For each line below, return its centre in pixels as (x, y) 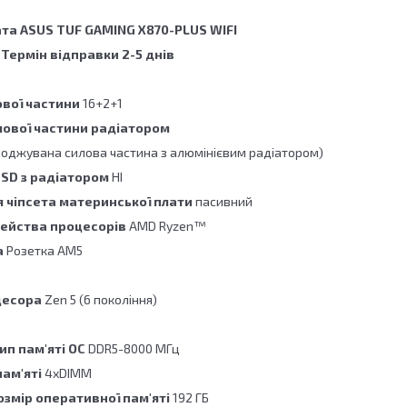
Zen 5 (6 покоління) (101, 300)
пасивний (224, 202)
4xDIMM (68, 373)
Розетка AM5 (45, 251)
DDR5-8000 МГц (134, 349)
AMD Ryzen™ (168, 226)
